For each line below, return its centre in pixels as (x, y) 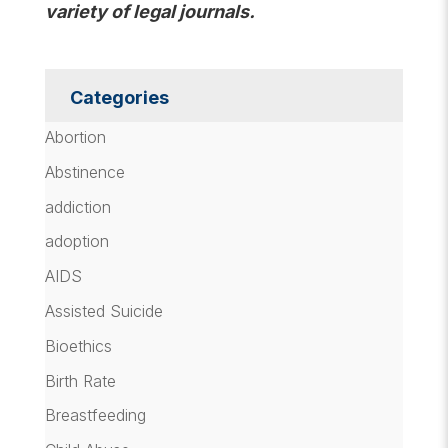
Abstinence (84, 171)
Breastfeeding (95, 415)
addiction (77, 206)
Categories (119, 97)
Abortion (75, 137)
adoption (76, 241)
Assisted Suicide (103, 310)
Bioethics (78, 345)
